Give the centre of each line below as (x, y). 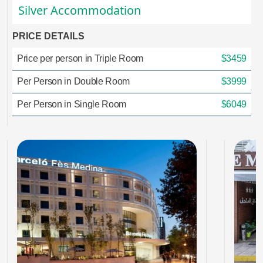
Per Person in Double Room (73, 81)
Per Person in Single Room (72, 104)
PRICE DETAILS (48, 36)
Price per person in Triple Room (80, 58)
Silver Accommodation (80, 10)
